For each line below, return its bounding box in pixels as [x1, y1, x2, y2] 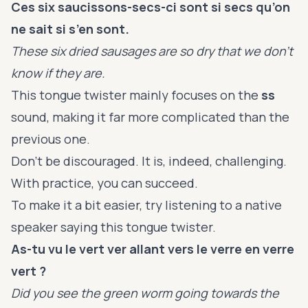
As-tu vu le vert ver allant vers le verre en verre [11, 240, 294, 257]
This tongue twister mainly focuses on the [11, 86, 261, 103]
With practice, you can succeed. [11, 174, 198, 191]
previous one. [11, 130, 90, 147]
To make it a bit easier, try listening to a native [11, 196, 282, 213]
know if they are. [11, 64, 105, 81]
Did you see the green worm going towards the [11, 284, 279, 301]
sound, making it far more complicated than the [11, 108, 289, 125]
